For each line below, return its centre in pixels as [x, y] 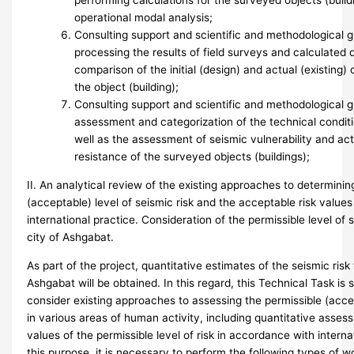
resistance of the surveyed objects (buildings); [192, 157]
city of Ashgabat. [71, 237]
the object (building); [127, 87]
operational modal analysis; [144, 18]
